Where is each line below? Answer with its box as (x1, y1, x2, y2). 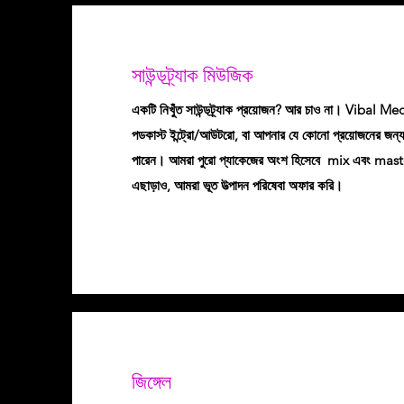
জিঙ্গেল (132, 368, 171, 396)
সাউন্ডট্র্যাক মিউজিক (132, 61, 253, 89)
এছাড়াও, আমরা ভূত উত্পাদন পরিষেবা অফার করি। (132, 177, 343, 194)
